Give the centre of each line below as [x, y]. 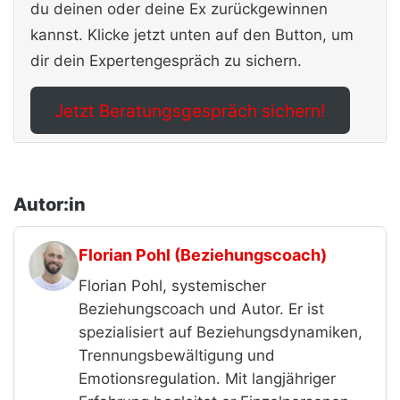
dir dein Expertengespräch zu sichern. [166, 60]
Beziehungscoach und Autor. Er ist [201, 309]
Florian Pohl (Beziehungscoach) [203, 255]
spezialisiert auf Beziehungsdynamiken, [221, 333]
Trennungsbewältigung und [177, 356]
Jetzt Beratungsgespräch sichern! [190, 110]
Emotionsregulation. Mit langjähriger [207, 379]
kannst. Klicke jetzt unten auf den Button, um [192, 34]
